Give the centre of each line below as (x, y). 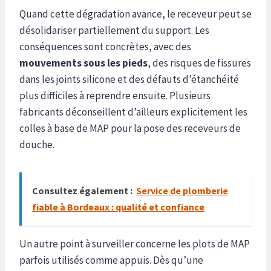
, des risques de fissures (199, 63)
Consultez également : (82, 190)
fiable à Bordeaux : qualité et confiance (118, 207)
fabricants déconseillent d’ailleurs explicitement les (133, 112)
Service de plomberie (182, 190)
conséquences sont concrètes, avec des (105, 46)
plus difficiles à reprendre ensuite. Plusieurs (115, 95)
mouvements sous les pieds (83, 63)
